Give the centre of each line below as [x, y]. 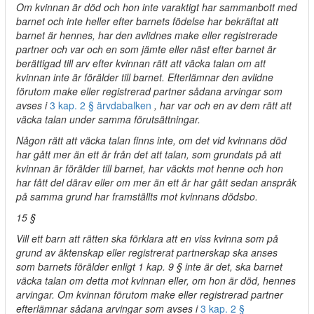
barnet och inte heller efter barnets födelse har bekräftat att [147, 21]
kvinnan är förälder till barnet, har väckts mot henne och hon [150, 168]
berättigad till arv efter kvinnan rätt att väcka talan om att [141, 63]
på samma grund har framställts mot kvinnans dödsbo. [137, 196]
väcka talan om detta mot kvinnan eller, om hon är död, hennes [156, 280]
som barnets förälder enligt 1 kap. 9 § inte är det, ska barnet [149, 266]
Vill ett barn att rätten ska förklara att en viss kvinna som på [147, 238]
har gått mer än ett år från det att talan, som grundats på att [149, 154]
